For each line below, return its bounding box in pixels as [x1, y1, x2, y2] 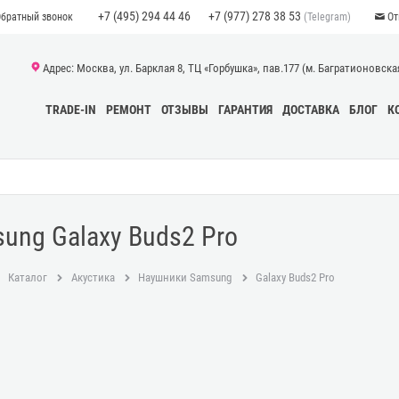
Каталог [7, 271, 47, 285]
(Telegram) [300, 10, 351, 23]
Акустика [70, 271, 115, 285]
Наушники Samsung [138, 271, 232, 285]
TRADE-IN [45, 102, 96, 118]
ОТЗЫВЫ [161, 102, 208, 118]
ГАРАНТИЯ [218, 102, 273, 118]
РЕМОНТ [106, 102, 151, 118]
